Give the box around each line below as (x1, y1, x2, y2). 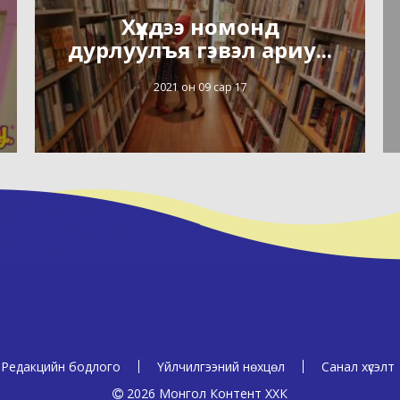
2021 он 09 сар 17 (153, 79, 247, 95)
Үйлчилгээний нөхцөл (157, 358, 285, 375)
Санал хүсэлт (321, 358, 395, 375)
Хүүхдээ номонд (121, 11, 279, 41)
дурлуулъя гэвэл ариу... (68, 34, 332, 64)
